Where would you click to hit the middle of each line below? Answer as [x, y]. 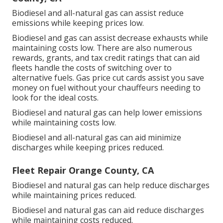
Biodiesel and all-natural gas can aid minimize [97, 138]
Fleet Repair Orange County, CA [83, 170]
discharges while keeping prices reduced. [88, 148]
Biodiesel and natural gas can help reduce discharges [111, 185]
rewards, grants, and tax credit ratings [83, 58]
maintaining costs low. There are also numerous [102, 48]
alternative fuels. [44, 78]
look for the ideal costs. [55, 98]
